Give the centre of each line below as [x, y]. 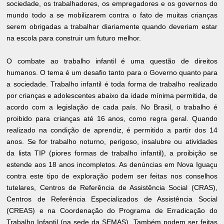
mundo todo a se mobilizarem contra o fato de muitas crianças [112, 15]
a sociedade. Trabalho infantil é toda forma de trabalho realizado [112, 84]
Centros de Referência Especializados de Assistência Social [112, 199]
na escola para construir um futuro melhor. [74, 38]
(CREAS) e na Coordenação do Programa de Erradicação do [112, 210]
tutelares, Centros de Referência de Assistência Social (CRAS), [112, 187]
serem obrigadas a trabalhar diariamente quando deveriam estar [112, 26]
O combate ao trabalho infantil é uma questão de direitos [112, 61]
